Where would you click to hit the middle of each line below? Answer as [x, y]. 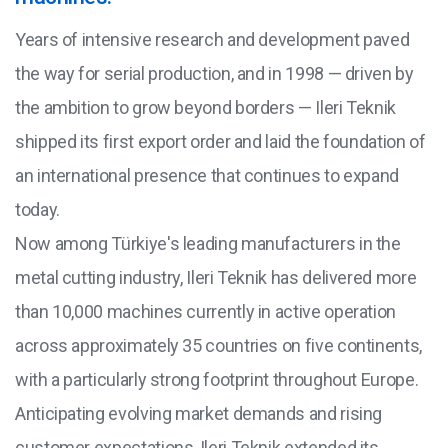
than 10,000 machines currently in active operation [206, 312]
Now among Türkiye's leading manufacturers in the [208, 244]
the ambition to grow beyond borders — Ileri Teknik [206, 108]
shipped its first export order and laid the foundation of [220, 142]
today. [37, 210]
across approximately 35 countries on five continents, [218, 346]
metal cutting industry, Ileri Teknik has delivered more [216, 278]
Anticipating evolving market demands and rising [199, 414]
